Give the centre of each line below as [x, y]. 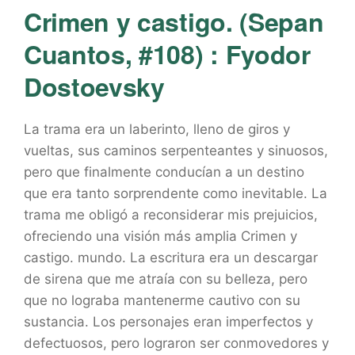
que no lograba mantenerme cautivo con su [162, 300]
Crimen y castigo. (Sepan [174, 21]
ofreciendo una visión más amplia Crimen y [160, 236]
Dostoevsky [94, 86]
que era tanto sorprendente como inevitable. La [176, 193]
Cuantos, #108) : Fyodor [167, 54]
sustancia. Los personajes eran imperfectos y [168, 322]
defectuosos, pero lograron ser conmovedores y [176, 343]
